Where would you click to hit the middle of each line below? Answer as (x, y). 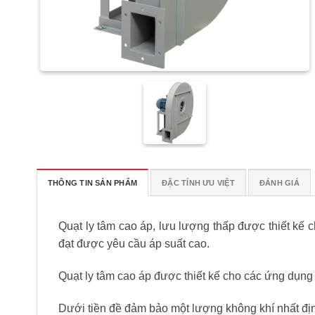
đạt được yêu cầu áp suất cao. (134, 244)
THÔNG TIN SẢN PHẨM (93, 183)
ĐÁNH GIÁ (279, 183)
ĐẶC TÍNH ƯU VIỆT (198, 183)
